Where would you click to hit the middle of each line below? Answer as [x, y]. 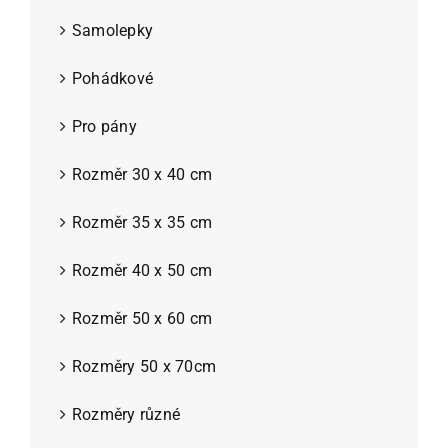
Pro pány [104, 126]
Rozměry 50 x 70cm [144, 366]
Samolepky [113, 30]
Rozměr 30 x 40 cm [142, 174]
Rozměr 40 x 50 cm [142, 270]
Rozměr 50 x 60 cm [142, 318]
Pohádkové [113, 78]
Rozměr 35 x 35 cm [142, 222]
